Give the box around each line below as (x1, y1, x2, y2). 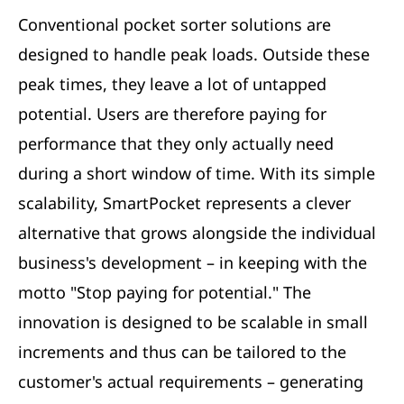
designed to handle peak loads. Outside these (18, 43, 370, 66)
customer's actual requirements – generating (18, 371, 363, 393)
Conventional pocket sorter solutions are (18, 14, 331, 36)
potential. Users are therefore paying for (18, 103, 326, 125)
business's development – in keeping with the (18, 252, 367, 274)
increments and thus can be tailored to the (18, 341, 346, 363)
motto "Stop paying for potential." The (18, 281, 311, 304)
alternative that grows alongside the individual (18, 222, 376, 244)
